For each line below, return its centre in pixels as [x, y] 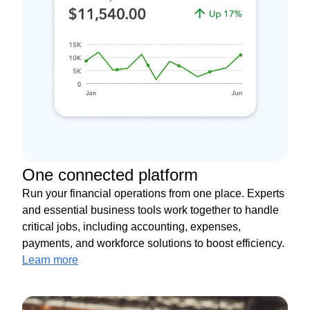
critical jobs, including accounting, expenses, [131, 227]
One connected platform [110, 175]
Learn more [50, 260]
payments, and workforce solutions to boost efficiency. [153, 244]
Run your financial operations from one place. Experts [153, 194]
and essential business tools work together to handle [151, 210]
